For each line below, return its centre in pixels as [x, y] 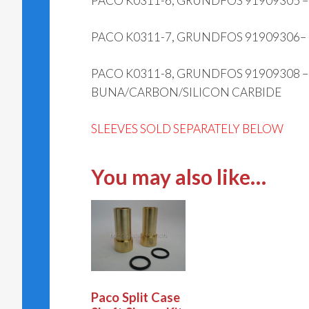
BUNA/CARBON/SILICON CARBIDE [186, 92]
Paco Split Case [136, 298]
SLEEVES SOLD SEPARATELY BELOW [187, 129]
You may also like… [179, 177]
